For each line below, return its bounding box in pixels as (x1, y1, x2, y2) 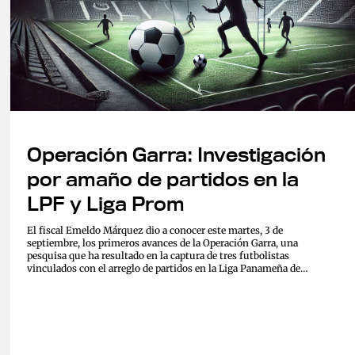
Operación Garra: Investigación (27, 143, 326, 167)
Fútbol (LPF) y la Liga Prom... (27, 275, 158, 288)
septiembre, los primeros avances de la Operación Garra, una (27, 237, 299, 250)
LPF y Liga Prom (27, 192, 185, 216)
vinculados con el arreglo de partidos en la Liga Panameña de (27, 262, 301, 275)
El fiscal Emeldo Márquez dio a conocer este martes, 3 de (27, 224, 284, 237)
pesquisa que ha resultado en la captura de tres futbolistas (27, 250, 290, 262)
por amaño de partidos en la (27, 167, 300, 192)
